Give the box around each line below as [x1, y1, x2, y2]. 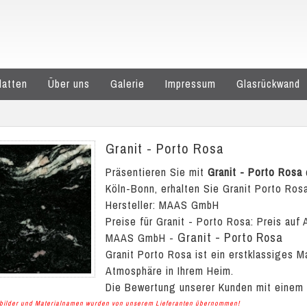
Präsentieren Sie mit [106, 164, 208, 180]
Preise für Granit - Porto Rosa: [106, 214, 257, 229]
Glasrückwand [236, 76, 300, 91]
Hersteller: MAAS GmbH [106, 197, 219, 212]
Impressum [165, 76, 216, 91]
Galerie [110, 76, 145, 91]
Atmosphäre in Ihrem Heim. [106, 263, 234, 278]
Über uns [48, 76, 90, 91]
